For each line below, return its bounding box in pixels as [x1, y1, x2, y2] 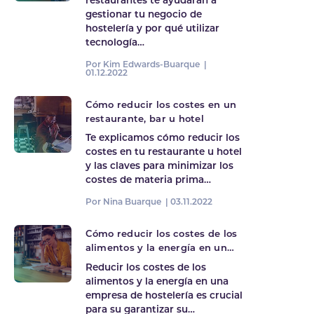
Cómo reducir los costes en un [85, 100, 237, 110]
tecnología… [85, 38, 144, 48]
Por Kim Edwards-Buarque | [85, 60, 209, 69]
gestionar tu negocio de [85, 10, 202, 20]
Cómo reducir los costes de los [85, 230, 238, 240]
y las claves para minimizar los [85, 162, 233, 172]
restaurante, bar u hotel [85, 114, 204, 124]
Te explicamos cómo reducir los [85, 134, 240, 144]
